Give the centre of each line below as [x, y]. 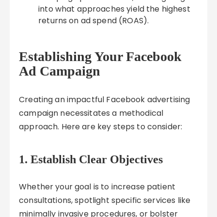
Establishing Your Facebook [101, 56]
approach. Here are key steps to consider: [101, 127]
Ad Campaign [60, 71]
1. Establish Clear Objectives [91, 159]
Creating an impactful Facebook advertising [105, 100]
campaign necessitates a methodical [91, 113]
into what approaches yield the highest [114, 9]
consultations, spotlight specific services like [105, 200]
